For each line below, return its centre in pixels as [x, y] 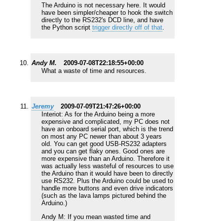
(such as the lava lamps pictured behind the [104, 196]
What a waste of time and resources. [94, 71]
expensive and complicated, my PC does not [106, 122]
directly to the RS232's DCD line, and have [102, 20]
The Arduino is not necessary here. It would [103, 5]
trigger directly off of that [127, 28]
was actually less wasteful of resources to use [108, 166]
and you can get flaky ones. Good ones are [103, 151]
